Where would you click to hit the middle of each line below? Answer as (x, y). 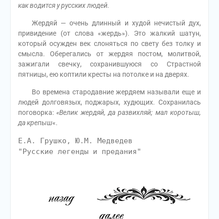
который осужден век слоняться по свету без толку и (109, 44)
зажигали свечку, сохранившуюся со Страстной (109, 64)
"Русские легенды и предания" (79, 152)
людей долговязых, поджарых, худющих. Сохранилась (109, 102)
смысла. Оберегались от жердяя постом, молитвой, (109, 54)
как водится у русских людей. (64, 5)
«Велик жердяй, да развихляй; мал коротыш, (129, 112)
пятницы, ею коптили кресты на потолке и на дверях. (103, 74)
